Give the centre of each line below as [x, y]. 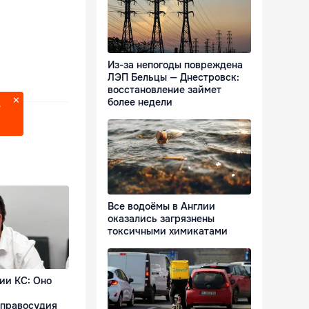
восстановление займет [165, 90]
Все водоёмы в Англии [161, 207]
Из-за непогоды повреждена [175, 65]
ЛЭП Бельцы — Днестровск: [173, 78]
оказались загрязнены [161, 219]
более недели [140, 102]
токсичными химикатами [168, 231]
